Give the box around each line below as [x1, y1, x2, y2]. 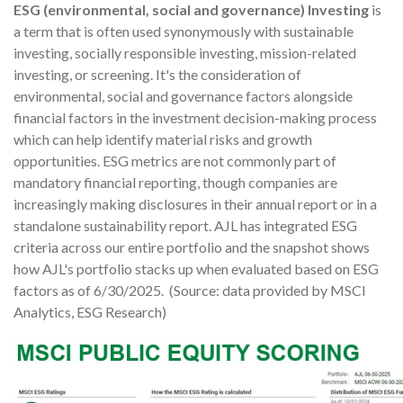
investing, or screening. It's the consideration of [13, 66, 301, 83]
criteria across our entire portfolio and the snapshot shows [13, 238, 370, 255]
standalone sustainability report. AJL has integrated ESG [13, 217, 357, 234]
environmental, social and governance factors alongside [13, 87, 353, 104]
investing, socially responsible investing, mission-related [13, 44, 356, 61]
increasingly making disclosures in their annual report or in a [13, 195, 377, 212]
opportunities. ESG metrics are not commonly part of [13, 152, 336, 169]
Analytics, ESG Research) [13, 303, 166, 320]
